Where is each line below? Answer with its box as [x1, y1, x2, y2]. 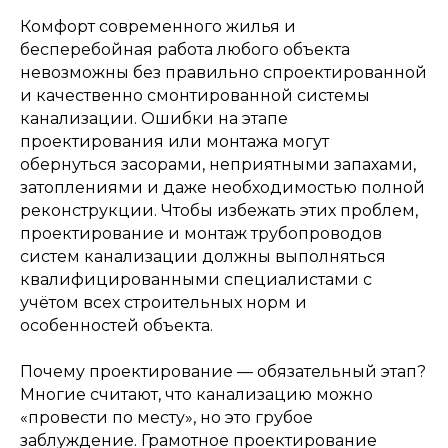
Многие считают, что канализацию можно [20, 385, 373, 404]
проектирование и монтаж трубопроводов [20, 224, 382, 243]
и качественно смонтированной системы [20, 86, 370, 105]
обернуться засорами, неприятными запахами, [20, 155, 416, 174]
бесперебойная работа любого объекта [20, 40, 350, 59]
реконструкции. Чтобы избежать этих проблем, [20, 201, 418, 220]
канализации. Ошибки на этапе [20, 109, 288, 128]
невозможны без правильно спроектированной [20, 63, 427, 82]
